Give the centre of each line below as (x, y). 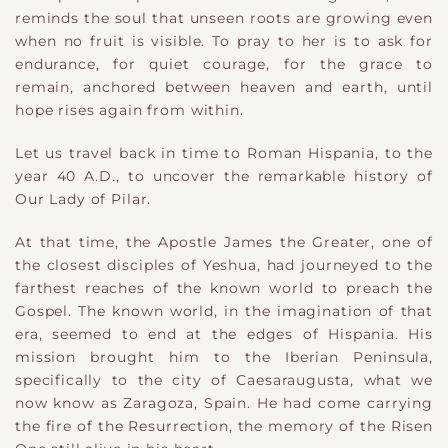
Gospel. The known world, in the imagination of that (224, 311)
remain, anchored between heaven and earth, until (224, 86)
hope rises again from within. (129, 109)
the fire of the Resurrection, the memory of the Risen (224, 426)
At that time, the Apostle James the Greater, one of (224, 242)
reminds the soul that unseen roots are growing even (224, 17)
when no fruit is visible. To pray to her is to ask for (224, 40)
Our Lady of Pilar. (83, 199)
